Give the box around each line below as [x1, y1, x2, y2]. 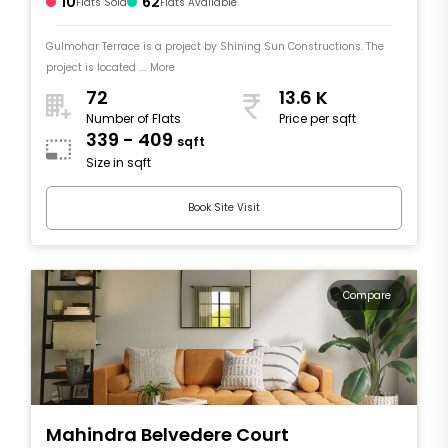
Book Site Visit [188, 200, 260, 216]
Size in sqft [86, 154, 151, 172]
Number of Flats [86, 110, 181, 128]
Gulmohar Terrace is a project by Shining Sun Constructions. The [46, 38, 384, 54]
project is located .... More [46, 59, 175, 75]
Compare [343, 287, 391, 303]
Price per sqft [279, 110, 356, 128]
